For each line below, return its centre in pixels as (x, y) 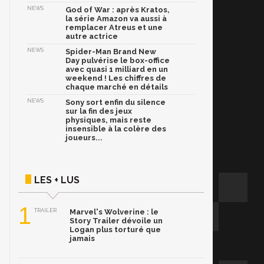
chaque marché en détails (117, 87)
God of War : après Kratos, (118, 10)
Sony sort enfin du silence (115, 103)
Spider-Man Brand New (111, 52)
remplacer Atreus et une (114, 28)
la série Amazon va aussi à (116, 19)
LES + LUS (57, 180)
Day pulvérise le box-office (118, 61)
